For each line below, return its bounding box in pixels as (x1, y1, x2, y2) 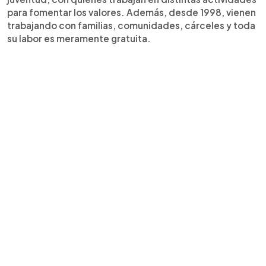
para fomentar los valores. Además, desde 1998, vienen (7, 6, 256, 18)
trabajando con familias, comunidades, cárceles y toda (7, 19, 255, 31)
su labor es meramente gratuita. (7, 32, 154, 44)
